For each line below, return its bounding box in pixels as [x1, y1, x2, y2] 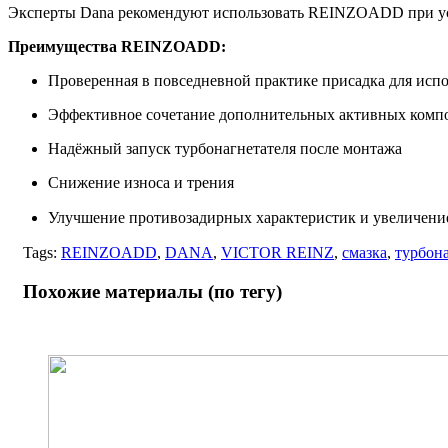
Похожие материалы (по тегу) [8, 280, 282, 302]
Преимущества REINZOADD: [8, 37, 226, 55]
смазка [342, 243, 387, 261]
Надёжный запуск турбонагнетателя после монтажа [48, 139, 402, 157]
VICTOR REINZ [221, 243, 334, 261]
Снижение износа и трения [48, 173, 234, 191]
